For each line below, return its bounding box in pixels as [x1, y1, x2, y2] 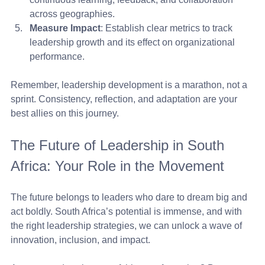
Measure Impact [30, 22, 101, 33]
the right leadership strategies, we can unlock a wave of [11, 220, 244, 231]
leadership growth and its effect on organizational [30, 37, 237, 47]
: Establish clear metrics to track [101, 22, 235, 33]
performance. [30, 51, 85, 62]
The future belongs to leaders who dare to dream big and [11, 192, 250, 202]
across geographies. [30, 8, 115, 19]
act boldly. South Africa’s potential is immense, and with [11, 206, 244, 216]
